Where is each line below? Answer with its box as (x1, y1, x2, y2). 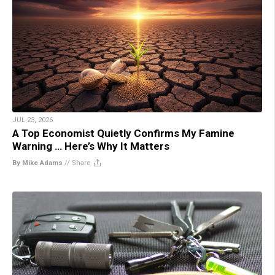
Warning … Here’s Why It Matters (12, 139, 169, 152)
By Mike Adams (12, 158, 63, 167)
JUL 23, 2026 (12, 115, 53, 124)
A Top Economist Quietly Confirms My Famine (12, 126, 234, 139)
